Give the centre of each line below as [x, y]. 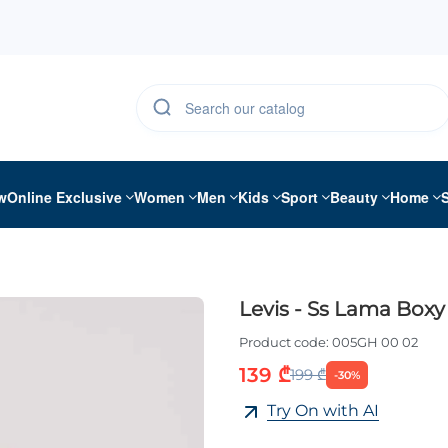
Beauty [354, 196]
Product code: [284, 342]
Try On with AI [323, 411]
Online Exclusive [64, 196]
